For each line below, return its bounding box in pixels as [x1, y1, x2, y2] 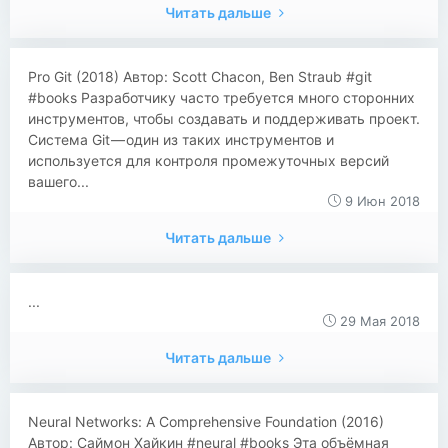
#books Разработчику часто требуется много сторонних [28, 89, 415, 106]
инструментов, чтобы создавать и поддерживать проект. [28, 110, 420, 127]
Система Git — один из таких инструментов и [28, 131, 334, 148]
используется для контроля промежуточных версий [28, 152, 389, 169]
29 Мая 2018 [336, 313, 420, 329]
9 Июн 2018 [341, 193, 420, 209]
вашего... [28, 173, 89, 190]
